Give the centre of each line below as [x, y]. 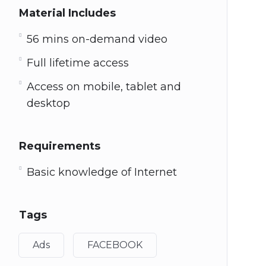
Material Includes [67, 13]
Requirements [59, 146]
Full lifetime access [77, 63]
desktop [48, 103]
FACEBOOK [115, 245]
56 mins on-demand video [97, 39]
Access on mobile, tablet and [104, 87]
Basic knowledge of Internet [102, 172]
